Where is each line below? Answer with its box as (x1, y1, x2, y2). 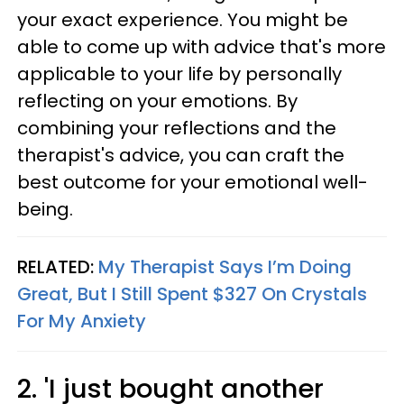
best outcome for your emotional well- (17, 170, 368, 195)
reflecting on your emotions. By (17, 88, 298, 114)
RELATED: (17, 254, 98, 280)
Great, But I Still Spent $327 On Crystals (17, 281, 367, 307)
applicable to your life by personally (17, 61, 342, 87)
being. (17, 197, 73, 222)
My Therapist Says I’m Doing (98, 254, 352, 280)
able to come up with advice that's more (17, 34, 386, 60)
